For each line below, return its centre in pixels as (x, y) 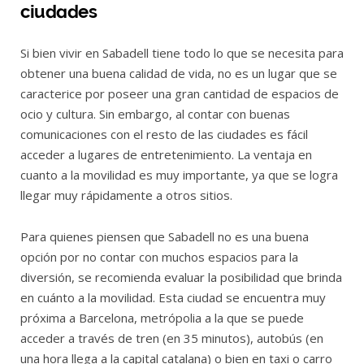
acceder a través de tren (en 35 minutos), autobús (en (172, 338)
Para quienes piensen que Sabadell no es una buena (165, 236)
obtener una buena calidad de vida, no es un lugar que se (179, 73)
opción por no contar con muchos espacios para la (159, 256)
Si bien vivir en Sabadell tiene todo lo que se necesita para (182, 52)
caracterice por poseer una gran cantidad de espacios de (180, 93)
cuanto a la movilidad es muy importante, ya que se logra (179, 174)
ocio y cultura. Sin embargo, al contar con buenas (155, 113)
